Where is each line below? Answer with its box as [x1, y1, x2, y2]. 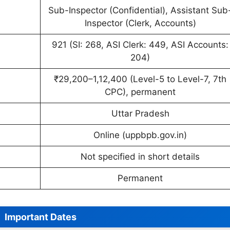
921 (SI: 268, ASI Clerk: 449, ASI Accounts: [52, 39, 228, 50]
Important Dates [5, 212, 76, 222]
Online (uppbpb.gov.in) [93, 129, 187, 140]
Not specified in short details [81, 151, 200, 162]
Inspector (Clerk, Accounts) [84, 17, 196, 28]
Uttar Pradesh [111, 108, 169, 119]
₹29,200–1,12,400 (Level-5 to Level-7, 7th [54, 73, 226, 84]
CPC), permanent [105, 86, 176, 97]
